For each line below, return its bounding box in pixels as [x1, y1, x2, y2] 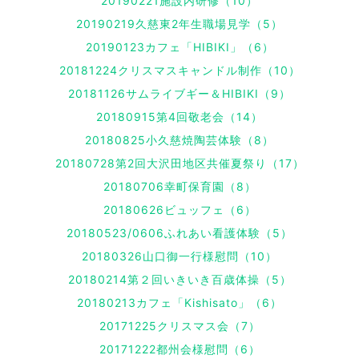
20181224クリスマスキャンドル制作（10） [58, 63, 301, 78]
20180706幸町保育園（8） [103, 179, 256, 194]
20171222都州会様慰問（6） [99, 342, 260, 357]
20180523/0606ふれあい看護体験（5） [67, 226, 292, 240]
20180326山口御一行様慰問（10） [82, 249, 277, 264]
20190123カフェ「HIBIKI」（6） [85, 40, 274, 54]
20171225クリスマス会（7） [99, 319, 260, 333]
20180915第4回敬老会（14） [96, 110, 263, 124]
